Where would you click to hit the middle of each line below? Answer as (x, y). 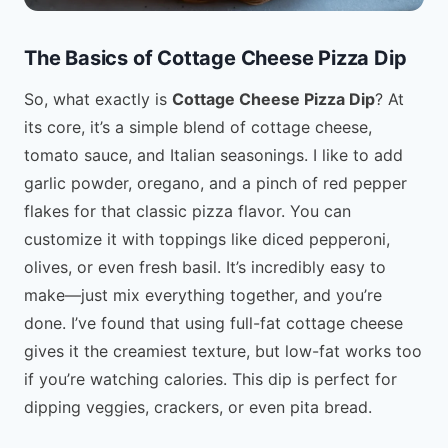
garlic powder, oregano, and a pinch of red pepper (215, 182)
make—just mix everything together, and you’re (203, 294)
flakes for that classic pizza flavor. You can (187, 210)
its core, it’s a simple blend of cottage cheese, (198, 126)
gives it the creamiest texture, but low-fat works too (223, 350)
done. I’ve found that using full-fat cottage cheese (213, 322)
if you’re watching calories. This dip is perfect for (210, 378)
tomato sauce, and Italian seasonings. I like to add (213, 154)
